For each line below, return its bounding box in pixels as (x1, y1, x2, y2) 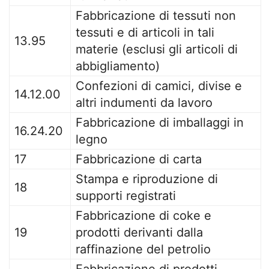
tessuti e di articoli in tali (76, 25, 214, 40)
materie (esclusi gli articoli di (76, 42, 238, 56)
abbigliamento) (76, 59, 160, 73)
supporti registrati (76, 189, 176, 203)
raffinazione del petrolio (76, 242, 211, 256)
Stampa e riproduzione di (76, 172, 218, 186)
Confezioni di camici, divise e (76, 79, 242, 93)
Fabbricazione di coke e (76, 208, 211, 223)
